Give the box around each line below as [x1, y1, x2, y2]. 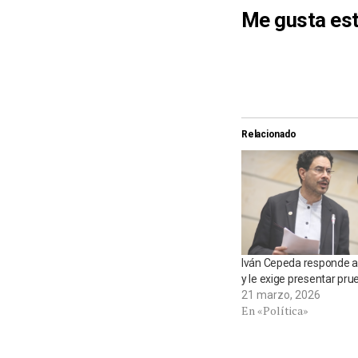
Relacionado [241, 128, 296, 140]
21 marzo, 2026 [241, 288, 320, 302]
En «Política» [241, 303, 308, 319]
